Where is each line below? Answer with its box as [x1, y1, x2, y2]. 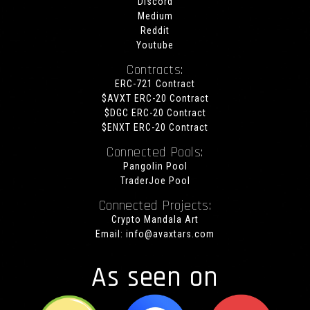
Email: [95, 228, 126, 240]
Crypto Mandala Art [111, 214, 199, 226]
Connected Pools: [107, 143, 203, 162]
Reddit [140, 25, 170, 37]
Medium [137, 10, 173, 22]
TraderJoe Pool [120, 175, 190, 187]
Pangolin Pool [122, 161, 188, 172]
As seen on [91, 260, 219, 296]
